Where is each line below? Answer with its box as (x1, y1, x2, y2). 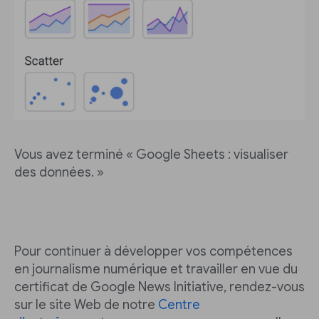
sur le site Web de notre (14, 297, 158, 313)
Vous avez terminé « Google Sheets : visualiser (14, 147, 288, 162)
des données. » (14, 164, 104, 180)
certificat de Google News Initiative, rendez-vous (14, 279, 305, 295)
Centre (158, 297, 200, 313)
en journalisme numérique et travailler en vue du (14, 261, 298, 277)
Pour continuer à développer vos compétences (14, 244, 293, 259)
